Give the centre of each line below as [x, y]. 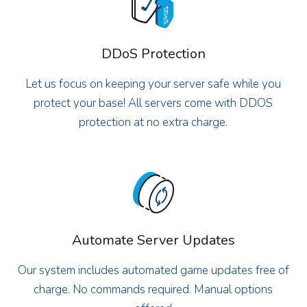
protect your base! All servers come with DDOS [153, 103]
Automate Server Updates [153, 240]
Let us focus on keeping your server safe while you [153, 84]
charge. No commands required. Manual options [153, 289]
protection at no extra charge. [153, 122]
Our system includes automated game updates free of [153, 270]
